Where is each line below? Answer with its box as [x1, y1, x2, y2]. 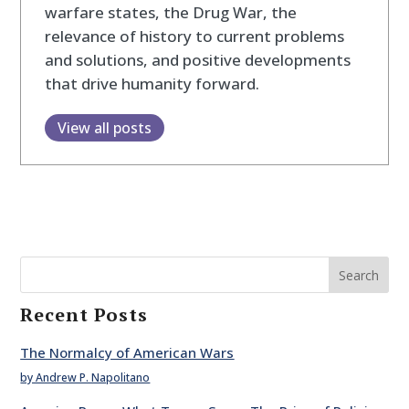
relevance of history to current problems [44, 25, 344, 47]
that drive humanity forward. [44, 72, 259, 94]
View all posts [57, 117, 152, 138]
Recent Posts [20, 302, 149, 328]
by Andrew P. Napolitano [20, 370, 151, 386]
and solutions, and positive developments [44, 48, 351, 70]
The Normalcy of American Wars [20, 343, 235, 362]
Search [338, 267, 379, 285]
